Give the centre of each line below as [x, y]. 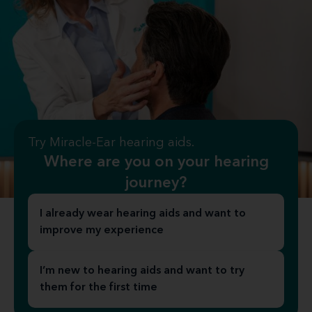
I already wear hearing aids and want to [143, 214]
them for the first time [99, 288]
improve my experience [102, 231]
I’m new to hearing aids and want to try [142, 271]
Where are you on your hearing [156, 162]
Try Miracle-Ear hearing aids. [111, 143]
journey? [156, 183]
